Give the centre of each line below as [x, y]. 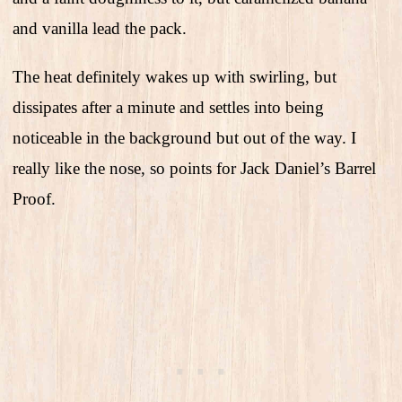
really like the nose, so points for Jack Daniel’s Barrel [194, 169]
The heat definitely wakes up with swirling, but [175, 77]
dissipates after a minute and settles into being [168, 108]
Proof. [34, 199]
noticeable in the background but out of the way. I [184, 138]
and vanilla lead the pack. [100, 29]
